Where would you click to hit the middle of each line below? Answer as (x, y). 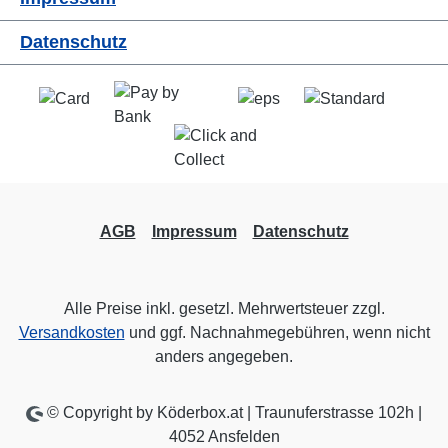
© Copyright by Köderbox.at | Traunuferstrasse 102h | (232, 412)
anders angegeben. (224, 356)
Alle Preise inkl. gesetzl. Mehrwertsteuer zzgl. (224, 308)
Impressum (194, 231)
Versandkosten (71, 332)
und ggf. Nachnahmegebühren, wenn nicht (277, 332)
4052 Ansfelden (224, 436)
